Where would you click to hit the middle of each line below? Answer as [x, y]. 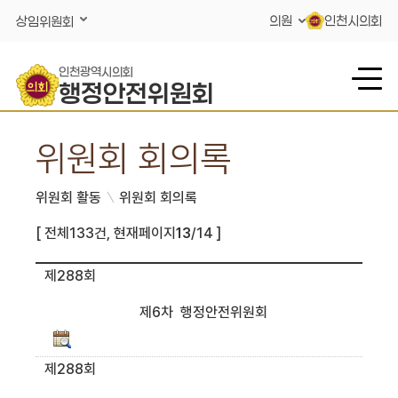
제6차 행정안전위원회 [203, 312]
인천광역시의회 [96, 72]
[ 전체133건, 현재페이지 [106, 233]
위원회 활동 [69, 198]
